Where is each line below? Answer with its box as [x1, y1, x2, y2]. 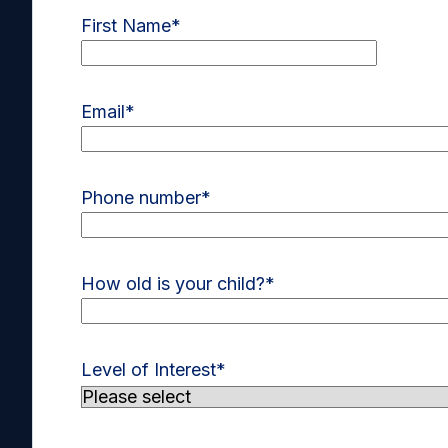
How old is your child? [81, 273, 265, 295]
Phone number [81, 187, 201, 209]
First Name [81, 15, 171, 37]
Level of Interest [81, 359, 216, 381]
